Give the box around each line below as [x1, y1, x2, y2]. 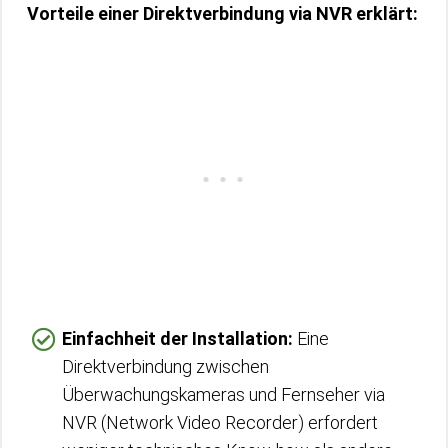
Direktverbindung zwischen [62, 356, 269, 377]
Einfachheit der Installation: [62, 328, 293, 349]
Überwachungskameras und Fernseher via [62, 384, 385, 405]
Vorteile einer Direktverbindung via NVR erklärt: [27, 3, 418, 24]
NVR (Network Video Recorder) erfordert [62, 412, 378, 433]
